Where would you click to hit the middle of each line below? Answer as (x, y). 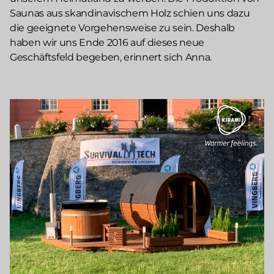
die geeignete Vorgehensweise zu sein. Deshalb (123, 28)
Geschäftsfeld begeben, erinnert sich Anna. (111, 57)
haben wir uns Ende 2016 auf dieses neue (107, 43)
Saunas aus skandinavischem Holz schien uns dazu (130, 13)
